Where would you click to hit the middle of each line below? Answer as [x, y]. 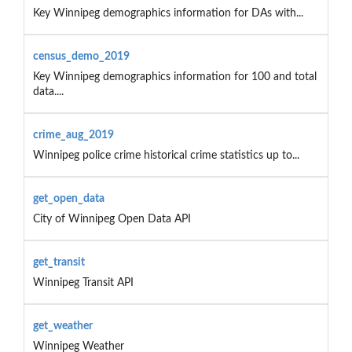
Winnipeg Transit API [83, 282]
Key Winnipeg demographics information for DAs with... [168, 13]
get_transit [59, 262]
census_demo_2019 [81, 56]
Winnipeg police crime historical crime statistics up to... [166, 155]
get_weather [62, 326]
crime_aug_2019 [73, 135]
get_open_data [68, 198]
